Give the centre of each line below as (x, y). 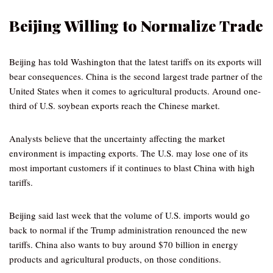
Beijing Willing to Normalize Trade (136, 25)
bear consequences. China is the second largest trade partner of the (136, 76)
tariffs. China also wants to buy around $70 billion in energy (124, 244)
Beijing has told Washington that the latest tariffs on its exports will (135, 62)
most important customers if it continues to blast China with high (132, 168)
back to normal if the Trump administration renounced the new (128, 230)
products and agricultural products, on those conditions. (115, 259)
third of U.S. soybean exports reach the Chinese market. (115, 105)
